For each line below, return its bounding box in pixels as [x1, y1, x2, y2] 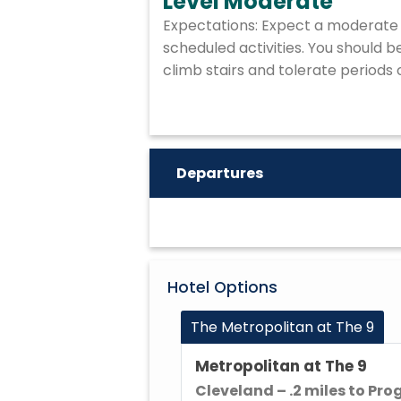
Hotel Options [167, 277, 277, 298]
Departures [176, 163, 263, 183]
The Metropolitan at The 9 [191, 317, 374, 337]
